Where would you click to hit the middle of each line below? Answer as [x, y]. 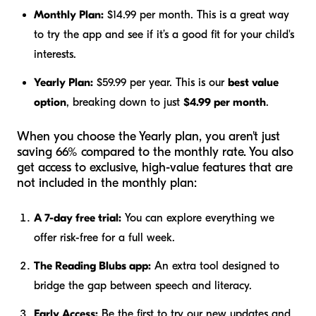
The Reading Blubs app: [92, 266]
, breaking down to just [125, 102]
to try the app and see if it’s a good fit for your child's [164, 34]
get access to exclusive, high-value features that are [155, 167]
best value [253, 82]
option [50, 102]
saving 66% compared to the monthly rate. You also [155, 152]
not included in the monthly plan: [107, 183]
